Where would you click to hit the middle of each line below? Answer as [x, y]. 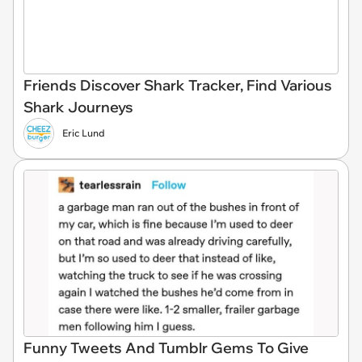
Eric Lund [84, 133]
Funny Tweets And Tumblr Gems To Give [166, 347]
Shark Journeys [78, 107]
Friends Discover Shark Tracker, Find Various [178, 85]
